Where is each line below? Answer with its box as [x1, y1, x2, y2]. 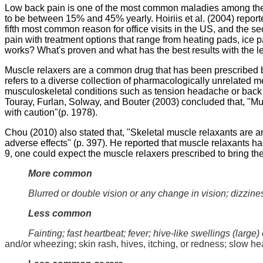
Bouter [122, 96, 150, 107]
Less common [5, 208, 92, 218]
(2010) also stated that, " [28, 127, 130, 137]
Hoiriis [156, 13, 183, 23]
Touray [5, 96, 32, 107]
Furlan [37, 96, 64, 107]
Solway [69, 96, 99, 107]
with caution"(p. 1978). [5, 107, 97, 117]
